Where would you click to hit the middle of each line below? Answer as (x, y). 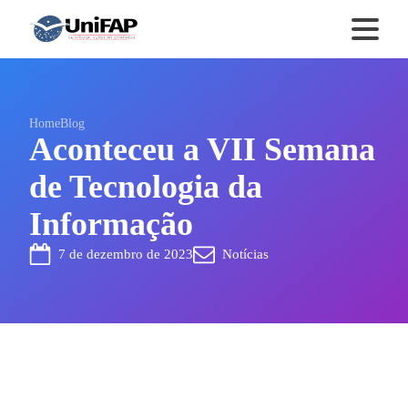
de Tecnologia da (146, 187)
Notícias (245, 254)
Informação (111, 224)
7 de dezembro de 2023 (126, 254)
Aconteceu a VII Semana (202, 149)
